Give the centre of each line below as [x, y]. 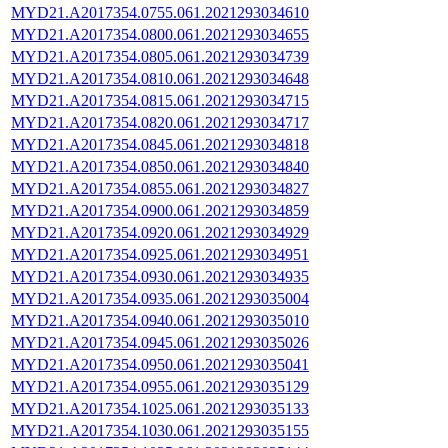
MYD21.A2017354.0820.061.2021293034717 [160, 122]
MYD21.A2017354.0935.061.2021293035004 [160, 298]
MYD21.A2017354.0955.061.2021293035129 [160, 386]
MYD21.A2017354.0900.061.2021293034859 [160, 210]
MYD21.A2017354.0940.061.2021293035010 [160, 320]
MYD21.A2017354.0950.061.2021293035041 [160, 364]
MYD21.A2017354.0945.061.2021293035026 [160, 342]
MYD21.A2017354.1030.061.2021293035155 [160, 430]
